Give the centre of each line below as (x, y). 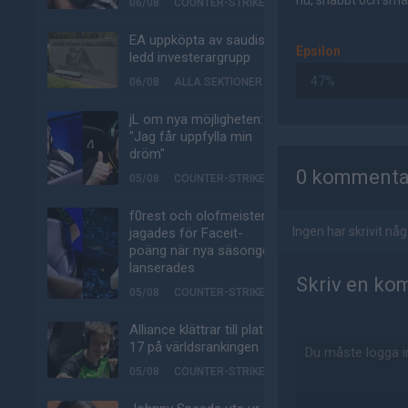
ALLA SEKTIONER (218, 82)
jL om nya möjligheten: (196, 119)
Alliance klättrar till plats (200, 330)
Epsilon (318, 51)
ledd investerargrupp (190, 57)
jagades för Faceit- (186, 233)
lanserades (162, 268)
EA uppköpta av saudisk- (203, 40)
